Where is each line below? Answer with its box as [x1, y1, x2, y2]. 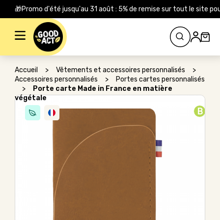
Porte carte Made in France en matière [33, 84, 172, 93]
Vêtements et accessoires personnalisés [56, 66, 185, 74]
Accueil [15, 66, 38, 74]
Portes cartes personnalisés [116, 75, 205, 83]
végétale [15, 94, 47, 102]
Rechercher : [9, 21, 49, 29]
